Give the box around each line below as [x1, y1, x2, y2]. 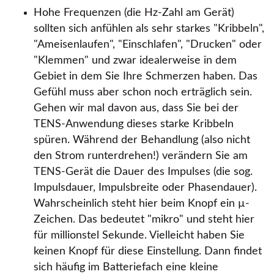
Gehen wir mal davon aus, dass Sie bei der [34, 103, 239, 114]
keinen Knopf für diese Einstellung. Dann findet [34, 246, 262, 257]
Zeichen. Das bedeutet [34, 214, 147, 225]
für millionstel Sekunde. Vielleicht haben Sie [34, 230, 245, 241]
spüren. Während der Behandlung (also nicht [34, 135, 250, 146]
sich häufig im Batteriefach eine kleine [34, 262, 218, 273]
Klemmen [38, 55, 84, 66]
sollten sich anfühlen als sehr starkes [34, 23, 213, 34]
